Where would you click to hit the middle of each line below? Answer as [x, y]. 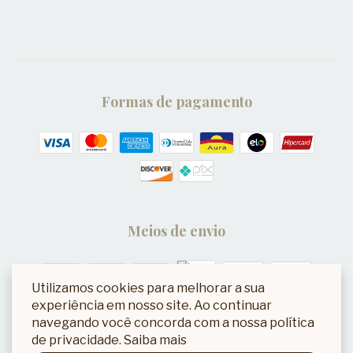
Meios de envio [176, 230]
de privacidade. [78, 340]
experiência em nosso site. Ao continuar [152, 305]
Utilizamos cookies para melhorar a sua [148, 288]
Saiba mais [155, 340]
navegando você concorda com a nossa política [173, 323]
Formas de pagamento [176, 101]
